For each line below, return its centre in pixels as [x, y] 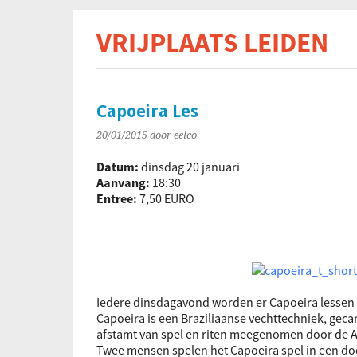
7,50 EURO [167, 198]
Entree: [118, 198]
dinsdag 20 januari [190, 167]
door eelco [173, 135]
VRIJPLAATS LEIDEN [212, 42]
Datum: [119, 167]
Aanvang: [124, 182]
